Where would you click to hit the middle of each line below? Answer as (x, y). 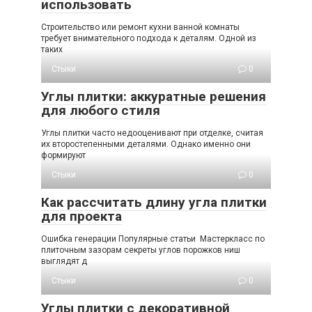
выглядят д (64, 261)
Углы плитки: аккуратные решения (154, 96)
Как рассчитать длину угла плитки (154, 202)
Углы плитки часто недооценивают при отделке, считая (152, 133)
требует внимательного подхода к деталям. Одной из (149, 38)
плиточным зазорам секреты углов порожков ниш (141, 250)
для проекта (81, 216)
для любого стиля (101, 110)
